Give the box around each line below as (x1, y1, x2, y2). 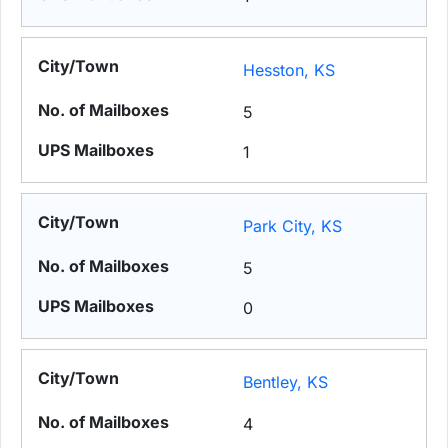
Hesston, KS (243, 60, 336, 81)
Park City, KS (243, 216, 343, 237)
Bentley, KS (243, 372, 329, 393)
